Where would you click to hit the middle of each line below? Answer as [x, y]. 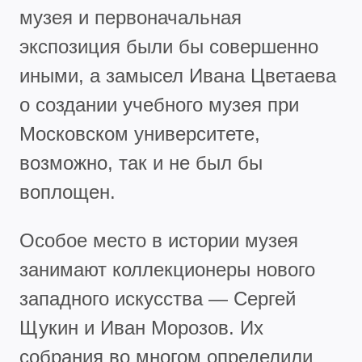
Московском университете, [140, 133]
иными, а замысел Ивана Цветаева [178, 75]
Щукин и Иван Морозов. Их [141, 327]
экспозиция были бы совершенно [169, 46]
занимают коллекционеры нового [167, 269]
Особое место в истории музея [159, 240]
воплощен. [67, 192]
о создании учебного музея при [159, 104]
